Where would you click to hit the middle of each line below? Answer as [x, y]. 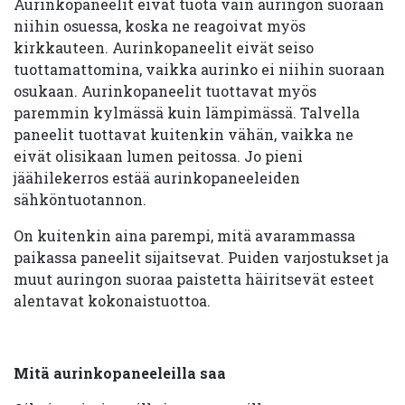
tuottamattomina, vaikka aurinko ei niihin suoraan [199, 69]
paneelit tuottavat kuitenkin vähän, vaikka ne [184, 134]
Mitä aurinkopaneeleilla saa [120, 373]
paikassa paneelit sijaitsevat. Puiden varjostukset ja [201, 257]
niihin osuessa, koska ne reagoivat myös [160, 26]
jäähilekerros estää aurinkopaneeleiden [157, 178]
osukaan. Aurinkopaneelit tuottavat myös [165, 91]
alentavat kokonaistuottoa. [112, 301]
